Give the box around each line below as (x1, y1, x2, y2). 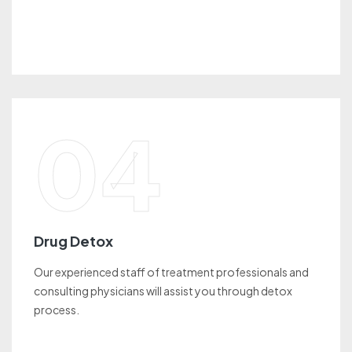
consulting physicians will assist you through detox (34, 283, 292, 298)
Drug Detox (34, 231, 113, 250)
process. (34, 302, 79, 317)
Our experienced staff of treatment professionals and (34, 264, 309, 279)
